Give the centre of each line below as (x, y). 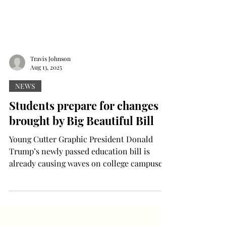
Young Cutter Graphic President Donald (81, 195)
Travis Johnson (50, 115)
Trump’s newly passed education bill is (79, 208)
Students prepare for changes (84, 162)
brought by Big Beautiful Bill (81, 177)
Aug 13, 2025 (46, 124)
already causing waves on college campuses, (89, 220)
